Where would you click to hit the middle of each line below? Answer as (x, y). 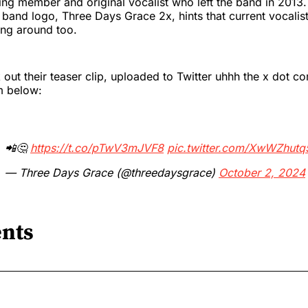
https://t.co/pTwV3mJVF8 (97, 147)
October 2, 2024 (262, 172)
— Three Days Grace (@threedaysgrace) (112, 172)
